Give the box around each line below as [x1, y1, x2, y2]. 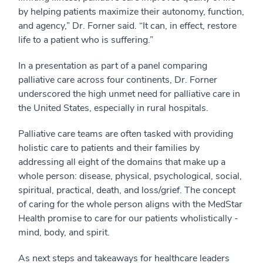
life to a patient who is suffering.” [18, 33, 153, 47]
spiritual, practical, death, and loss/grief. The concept [18, 184, 235, 197]
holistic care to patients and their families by [18, 141, 200, 155]
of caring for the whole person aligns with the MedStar [18, 198, 242, 211]
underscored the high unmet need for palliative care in [18, 87, 240, 101]
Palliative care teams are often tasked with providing [18, 127, 233, 141]
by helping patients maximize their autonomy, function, [18, 5, 244, 19]
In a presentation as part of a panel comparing [18, 59, 207, 73]
